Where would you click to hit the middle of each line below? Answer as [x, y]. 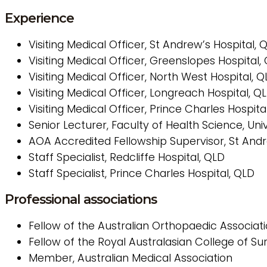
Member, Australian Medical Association [131, 258]
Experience [39, 18]
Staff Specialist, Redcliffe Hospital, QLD [127, 157]
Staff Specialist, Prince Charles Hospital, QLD [142, 173]
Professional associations [81, 199]
